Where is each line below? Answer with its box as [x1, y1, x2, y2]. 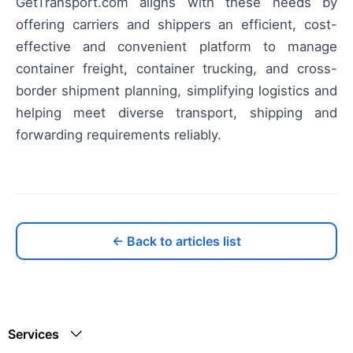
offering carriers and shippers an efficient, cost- [16, 17, 337, 33]
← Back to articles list [112, 233, 241, 250]
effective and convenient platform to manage [16, 39, 337, 55]
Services [8, 326, 59, 343]
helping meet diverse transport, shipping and [16, 105, 337, 121]
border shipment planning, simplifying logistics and [16, 83, 337, 99]
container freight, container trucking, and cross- [16, 61, 337, 77]
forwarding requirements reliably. [16, 127, 221, 143]
